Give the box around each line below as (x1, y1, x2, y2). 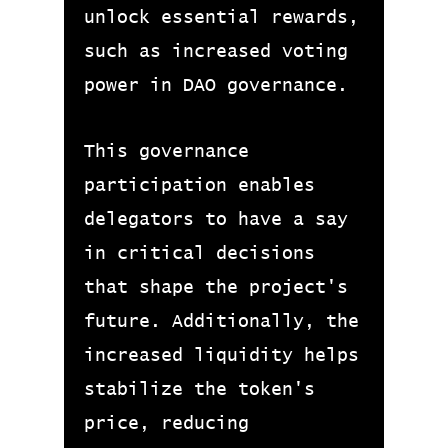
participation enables (84, 177, 315, 195)
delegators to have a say (84, 211, 348, 229)
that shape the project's (84, 279, 348, 297)
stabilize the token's (84, 381, 315, 399)
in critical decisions (84, 245, 315, 263)
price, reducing (84, 415, 249, 433)
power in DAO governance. (84, 77, 348, 95)
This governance (84, 143, 249, 161)
